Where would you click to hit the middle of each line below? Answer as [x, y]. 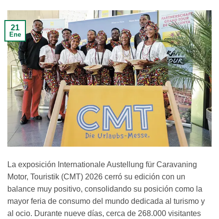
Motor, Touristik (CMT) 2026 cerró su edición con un [96, 176]
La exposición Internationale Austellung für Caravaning [102, 164]
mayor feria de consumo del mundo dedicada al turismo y [106, 201]
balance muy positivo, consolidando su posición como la [105, 189]
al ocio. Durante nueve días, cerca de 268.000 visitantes [104, 213]
